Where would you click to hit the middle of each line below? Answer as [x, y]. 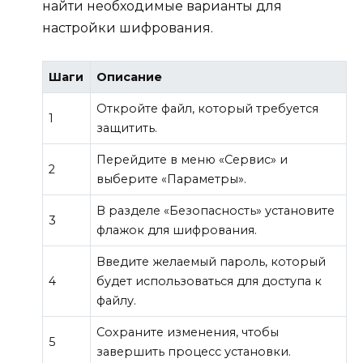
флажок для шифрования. [177, 231]
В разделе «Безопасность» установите [216, 211]
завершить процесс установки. [194, 352]
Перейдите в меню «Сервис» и [192, 160]
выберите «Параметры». [172, 179]
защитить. [127, 128]
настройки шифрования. [128, 28]
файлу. [117, 301]
